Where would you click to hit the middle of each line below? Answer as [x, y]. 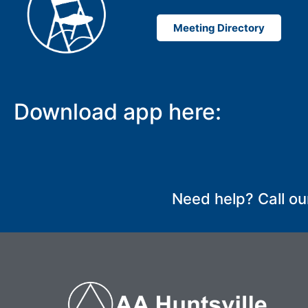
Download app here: [118, 111]
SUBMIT [239, 167]
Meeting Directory [219, 28]
